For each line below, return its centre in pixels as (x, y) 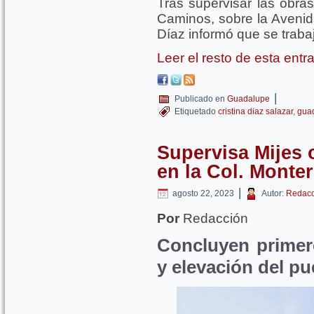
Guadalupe (248, 99)
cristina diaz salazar (255, 111)
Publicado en (200, 99)
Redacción (214, 218)
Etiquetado (195, 111)
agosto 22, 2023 (203, 193)
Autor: (273, 193)
